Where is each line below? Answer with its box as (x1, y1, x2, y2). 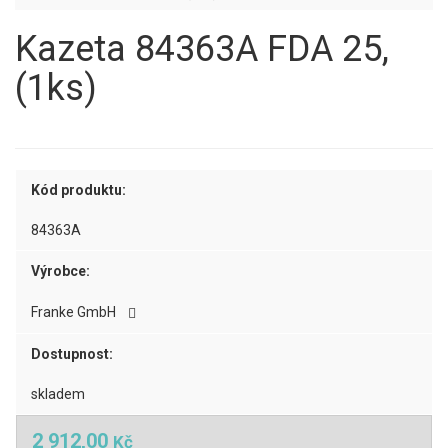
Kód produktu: (31, 182, 126, 198)
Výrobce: (31, 263, 90, 279)
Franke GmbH (31, 304, 122, 320)
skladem (31, 386, 85, 402)
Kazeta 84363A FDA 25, (15, 28, 389, 70)
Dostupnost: (31, 346, 113, 362)
